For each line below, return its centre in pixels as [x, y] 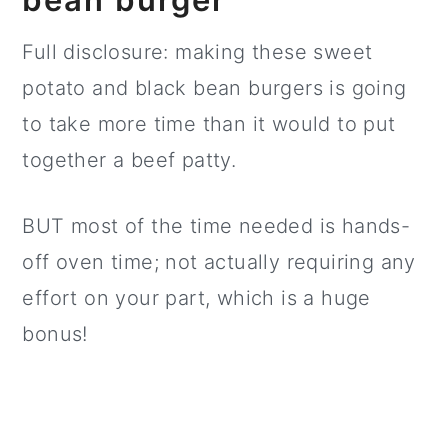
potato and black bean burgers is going [214, 88]
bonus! [55, 334]
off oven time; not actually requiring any [219, 262]
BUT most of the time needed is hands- [216, 226]
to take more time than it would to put [209, 124]
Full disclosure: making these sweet [197, 52]
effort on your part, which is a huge [196, 298]
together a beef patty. [129, 160]
